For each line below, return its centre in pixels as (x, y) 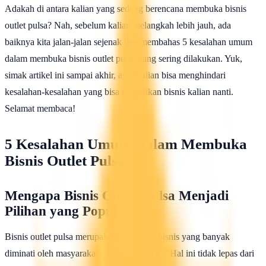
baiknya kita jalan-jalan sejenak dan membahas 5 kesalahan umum (129, 42)
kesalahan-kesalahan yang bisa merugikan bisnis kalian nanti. (119, 92)
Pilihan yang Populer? (70, 211)
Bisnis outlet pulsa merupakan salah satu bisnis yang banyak (117, 237)
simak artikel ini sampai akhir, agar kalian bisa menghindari (115, 75)
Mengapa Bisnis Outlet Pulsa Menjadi (117, 196)
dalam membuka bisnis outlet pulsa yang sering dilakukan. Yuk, (123, 59)
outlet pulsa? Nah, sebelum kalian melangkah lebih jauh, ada (118, 26)
